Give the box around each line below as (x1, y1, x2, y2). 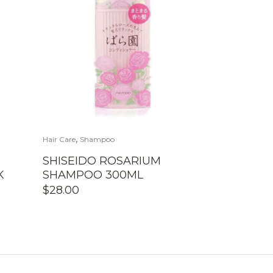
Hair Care (42, 135, 76, 144)
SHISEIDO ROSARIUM (42, 154, 161, 168)
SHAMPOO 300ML (42, 168, 143, 182)
